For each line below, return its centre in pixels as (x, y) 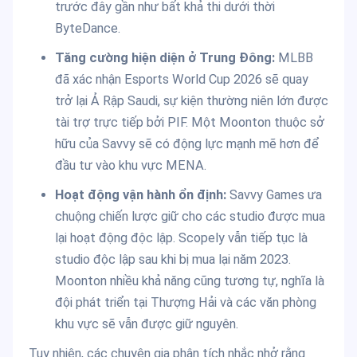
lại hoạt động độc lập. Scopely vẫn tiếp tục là (181, 238)
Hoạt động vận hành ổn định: (140, 195)
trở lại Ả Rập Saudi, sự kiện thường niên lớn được (191, 101)
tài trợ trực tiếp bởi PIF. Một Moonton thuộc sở (189, 123)
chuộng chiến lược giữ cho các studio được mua (190, 217)
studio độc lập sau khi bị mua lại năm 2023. (173, 260)
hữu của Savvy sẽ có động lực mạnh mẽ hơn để (186, 144)
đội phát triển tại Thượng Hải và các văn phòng (185, 303)
